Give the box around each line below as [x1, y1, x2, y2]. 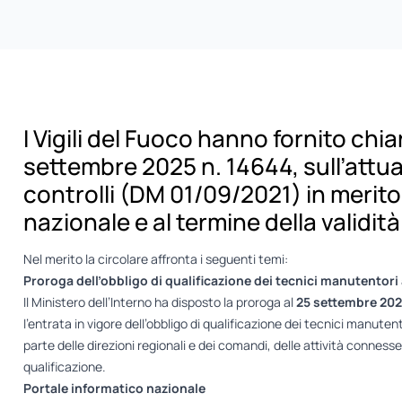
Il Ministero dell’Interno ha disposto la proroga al [22, 293, 296, 311]
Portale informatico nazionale [22, 380, 205, 398]
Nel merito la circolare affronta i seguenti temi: [22, 250, 288, 268]
